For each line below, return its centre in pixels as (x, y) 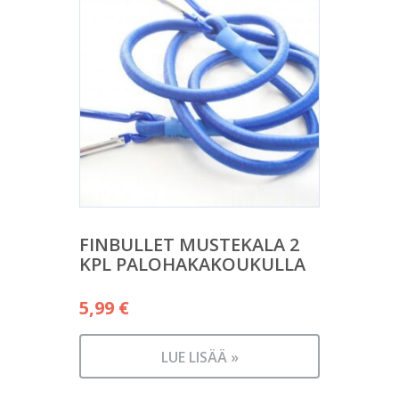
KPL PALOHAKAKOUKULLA (192, 264)
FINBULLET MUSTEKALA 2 (189, 244)
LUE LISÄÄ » (199, 357)
